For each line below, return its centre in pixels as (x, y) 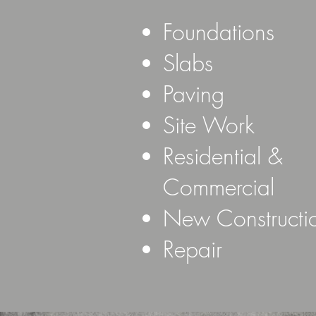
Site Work (209, 125)
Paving (194, 94)
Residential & (223, 156)
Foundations (219, 32)
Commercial (222, 187)
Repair (193, 249)
